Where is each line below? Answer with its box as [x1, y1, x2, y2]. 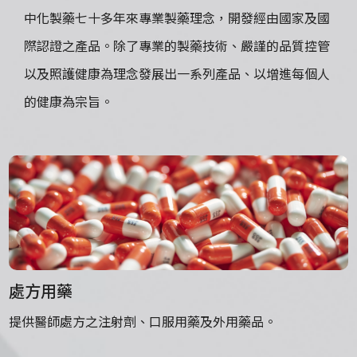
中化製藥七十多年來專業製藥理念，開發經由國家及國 [24, 7, 330, 27]
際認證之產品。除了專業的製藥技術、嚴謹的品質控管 [24, 35, 330, 55]
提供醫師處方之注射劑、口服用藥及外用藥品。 [9, 312, 277, 331]
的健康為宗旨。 [24, 91, 113, 111]
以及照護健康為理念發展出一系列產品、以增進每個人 [24, 63, 330, 83]
